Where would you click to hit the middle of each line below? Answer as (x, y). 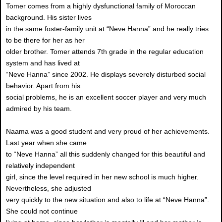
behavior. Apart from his (43, 86)
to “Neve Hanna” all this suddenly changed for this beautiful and (106, 154)
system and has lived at (43, 63)
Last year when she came (46, 143)
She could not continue (42, 211)
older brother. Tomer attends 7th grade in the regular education (105, 52)
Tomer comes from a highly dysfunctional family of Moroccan (101, 6)
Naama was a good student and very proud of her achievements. (108, 132)
